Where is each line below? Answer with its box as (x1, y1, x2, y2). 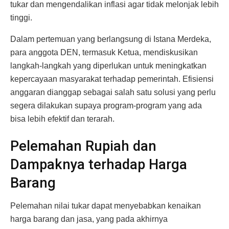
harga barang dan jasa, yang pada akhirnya (10, 214, 168, 223)
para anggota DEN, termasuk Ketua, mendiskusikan (10, 48, 198, 57)
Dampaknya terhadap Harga (10, 156, 187, 173)
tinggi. (10, 13, 32, 22)
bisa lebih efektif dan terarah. (10, 114, 114, 123)
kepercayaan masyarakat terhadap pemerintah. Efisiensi (10, 74, 214, 83)
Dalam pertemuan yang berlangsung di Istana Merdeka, (10, 34, 211, 43)
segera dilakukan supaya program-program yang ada (10, 101, 202, 110)
